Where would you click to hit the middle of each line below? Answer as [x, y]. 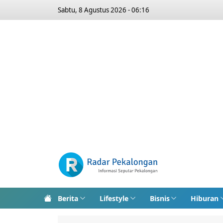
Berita [68, 198]
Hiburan [205, 198]
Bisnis [160, 198]
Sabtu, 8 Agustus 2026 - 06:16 [104, 10]
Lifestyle [114, 198]
